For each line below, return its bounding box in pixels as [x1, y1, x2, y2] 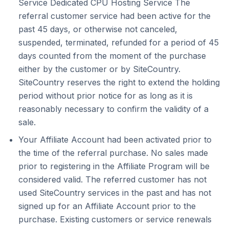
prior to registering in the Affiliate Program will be [18, 161, 210, 171]
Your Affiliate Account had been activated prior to [18, 134, 212, 145]
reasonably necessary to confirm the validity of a [18, 104, 209, 114]
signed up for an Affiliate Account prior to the [18, 201, 196, 211]
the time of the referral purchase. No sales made [18, 148, 208, 158]
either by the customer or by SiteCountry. [18, 64, 180, 74]
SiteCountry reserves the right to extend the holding [18, 77, 220, 87]
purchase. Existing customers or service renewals [18, 214, 212, 224]
